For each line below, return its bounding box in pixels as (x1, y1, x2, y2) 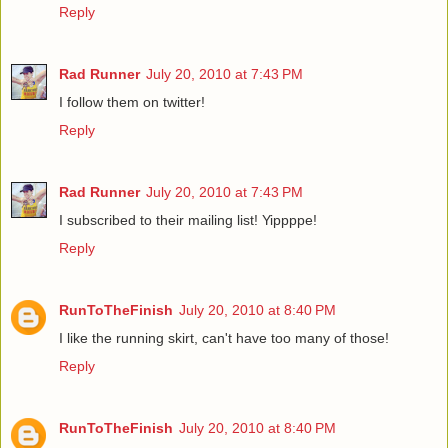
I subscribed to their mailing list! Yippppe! (59, 212, 317, 229)
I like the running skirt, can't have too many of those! (59, 330, 389, 347)
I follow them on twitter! (59, 94, 205, 111)
